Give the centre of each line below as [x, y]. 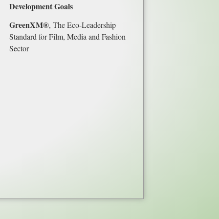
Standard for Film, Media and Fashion [67, 37]
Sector [19, 48]
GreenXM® [29, 25]
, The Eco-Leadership [82, 25]
